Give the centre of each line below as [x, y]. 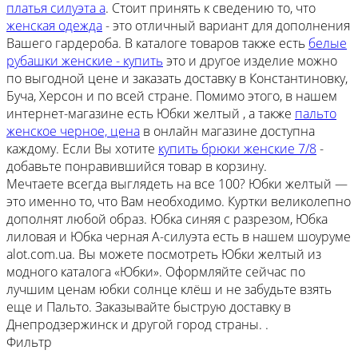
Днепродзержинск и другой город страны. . [137, 324]
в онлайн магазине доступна [227, 131]
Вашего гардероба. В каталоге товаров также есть [157, 43]
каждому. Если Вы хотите [82, 148]
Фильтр [29, 342]
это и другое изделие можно [250, 60]
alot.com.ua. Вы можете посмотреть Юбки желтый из [164, 254]
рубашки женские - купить [85, 60]
